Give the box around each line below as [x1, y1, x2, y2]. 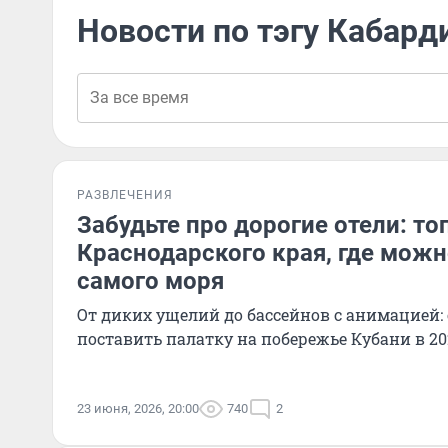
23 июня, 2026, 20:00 [77, 401, 199, 416]
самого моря [77, 267, 224, 295]
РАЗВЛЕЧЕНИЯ [77, 188, 173, 202]
